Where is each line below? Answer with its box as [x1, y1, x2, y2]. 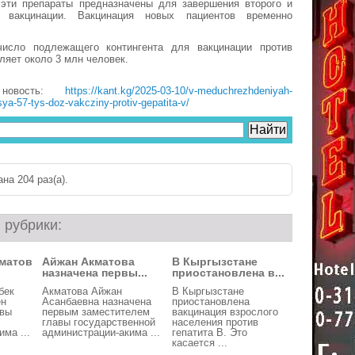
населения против [172, 316, 258, 328]
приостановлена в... [172, 266, 284, 279]
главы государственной [42, 316, 155, 328]
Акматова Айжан [42, 285, 122, 297]
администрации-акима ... [42, 326, 160, 338]
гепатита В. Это [172, 326, 247, 338]
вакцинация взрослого [172, 306, 278, 318]
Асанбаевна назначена [42, 296, 151, 307]
